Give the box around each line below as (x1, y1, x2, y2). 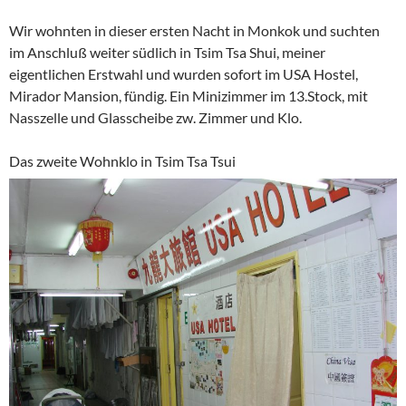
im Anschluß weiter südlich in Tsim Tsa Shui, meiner (9, 43, 325, 61)
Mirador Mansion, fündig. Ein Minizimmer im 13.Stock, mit (9, 87, 368, 104)
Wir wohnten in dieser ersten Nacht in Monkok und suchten (9, 22, 380, 39)
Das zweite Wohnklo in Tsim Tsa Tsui (9, 152, 236, 169)
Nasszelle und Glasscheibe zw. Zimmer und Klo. (9, 109, 302, 126)
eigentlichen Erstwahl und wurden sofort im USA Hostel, (9, 65, 358, 82)
